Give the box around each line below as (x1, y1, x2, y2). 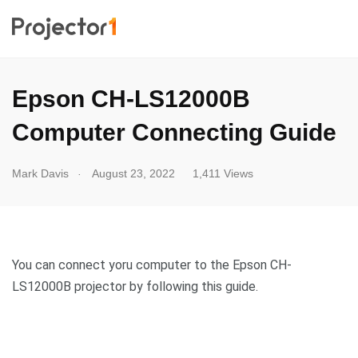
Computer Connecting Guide (12, 118, 336, 145)
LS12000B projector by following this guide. (12, 278, 258, 294)
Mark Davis (12, 166, 69, 180)
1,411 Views (193, 166, 253, 180)
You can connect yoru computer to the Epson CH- (12, 257, 292, 272)
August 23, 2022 (92, 166, 175, 180)
